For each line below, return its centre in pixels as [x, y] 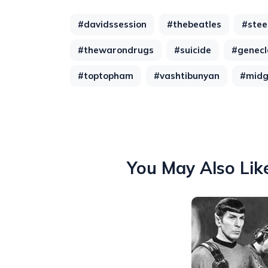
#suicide [193, 50]
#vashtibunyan [187, 76]
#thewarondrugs [116, 50]
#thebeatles [194, 24]
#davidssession [112, 24]
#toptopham [106, 76]
